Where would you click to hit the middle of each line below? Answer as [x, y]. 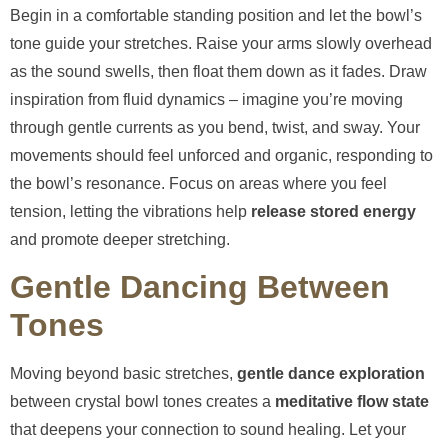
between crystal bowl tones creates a [142, 402]
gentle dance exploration [331, 374]
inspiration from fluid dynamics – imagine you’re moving [206, 99]
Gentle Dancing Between [200, 287]
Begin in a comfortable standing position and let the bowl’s [216, 15]
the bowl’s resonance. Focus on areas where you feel [198, 183]
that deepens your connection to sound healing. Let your [208, 430]
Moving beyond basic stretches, [123, 374]
